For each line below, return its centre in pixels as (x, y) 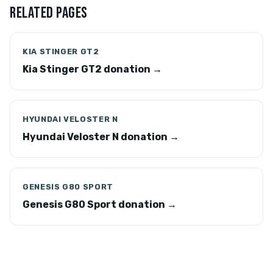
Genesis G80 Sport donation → (100, 204)
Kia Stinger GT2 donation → (92, 69)
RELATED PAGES (49, 13)
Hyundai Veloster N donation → (101, 137)
